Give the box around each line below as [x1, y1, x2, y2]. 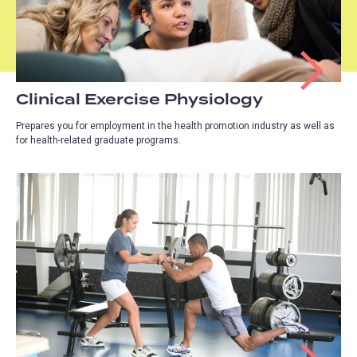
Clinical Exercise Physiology [16, 88, 263, 112]
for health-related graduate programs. [16, 134, 181, 146]
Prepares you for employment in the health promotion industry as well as [16, 120, 335, 131]
